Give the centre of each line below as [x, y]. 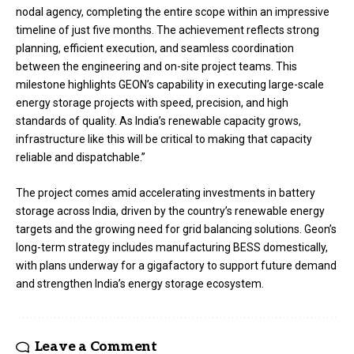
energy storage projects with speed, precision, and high [152, 102]
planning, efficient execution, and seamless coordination [155, 48]
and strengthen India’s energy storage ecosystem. [140, 284]
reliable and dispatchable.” [81, 157]
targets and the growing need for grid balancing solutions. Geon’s [176, 230]
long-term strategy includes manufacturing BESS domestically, [172, 248]
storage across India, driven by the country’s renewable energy [170, 211]
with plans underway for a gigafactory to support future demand [176, 266]
